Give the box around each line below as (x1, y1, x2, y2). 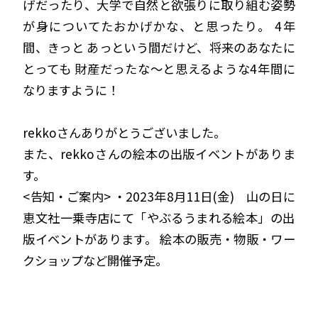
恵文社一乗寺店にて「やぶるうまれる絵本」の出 (23, 209, 295, 227)
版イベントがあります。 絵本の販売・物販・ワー (23, 230, 295, 248)
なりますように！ (23, 81, 120, 99)
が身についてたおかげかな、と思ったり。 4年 (23, 17, 295, 35)
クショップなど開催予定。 (23, 251, 168, 270)
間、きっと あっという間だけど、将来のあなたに (23, 38, 295, 57)
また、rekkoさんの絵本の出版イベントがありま (23, 145, 295, 163)
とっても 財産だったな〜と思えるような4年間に (23, 60, 295, 78)
